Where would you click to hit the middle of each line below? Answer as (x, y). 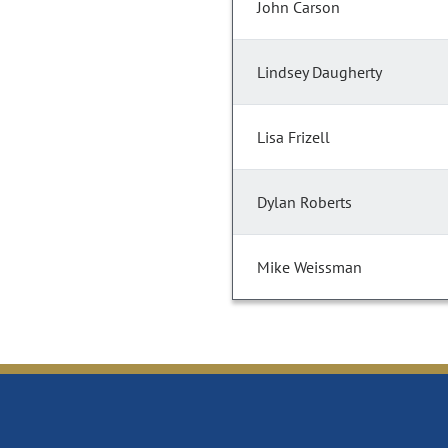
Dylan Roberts (304, 202)
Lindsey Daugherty (319, 72)
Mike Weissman (309, 267)
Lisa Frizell (293, 137)
